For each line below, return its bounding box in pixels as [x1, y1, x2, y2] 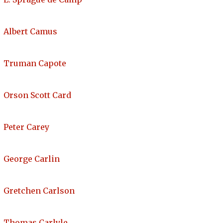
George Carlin [3, 154, 60, 164]
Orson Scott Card [3, 90, 71, 101]
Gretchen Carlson [3, 186, 75, 196]
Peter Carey [3, 122, 49, 132]
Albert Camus [3, 26, 57, 37]
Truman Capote [3, 58, 66, 69]
